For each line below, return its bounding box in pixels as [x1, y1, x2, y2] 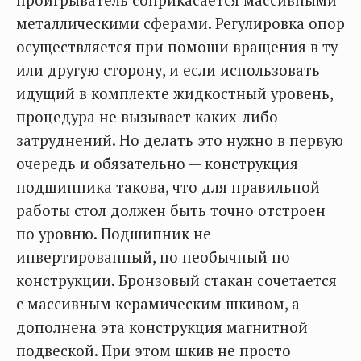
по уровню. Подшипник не [16, 224, 211, 243]
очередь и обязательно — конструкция [16, 154, 298, 173]
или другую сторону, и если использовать [16, 60, 320, 80]
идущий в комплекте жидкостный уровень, [16, 84, 333, 103]
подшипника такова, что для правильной [16, 177, 320, 197]
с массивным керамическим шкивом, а [16, 294, 300, 313]
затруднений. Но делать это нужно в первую [16, 131, 343, 150]
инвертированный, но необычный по [16, 247, 290, 267]
